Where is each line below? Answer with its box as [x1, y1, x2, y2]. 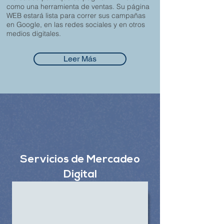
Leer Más [63, 54, 96, 63]
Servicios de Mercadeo [20, 154, 140, 165]
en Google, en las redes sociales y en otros [6, 20, 145, 29]
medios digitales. [6, 29, 61, 38]
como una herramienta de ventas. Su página [6, 2, 149, 11]
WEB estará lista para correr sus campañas [6, 11, 145, 20]
